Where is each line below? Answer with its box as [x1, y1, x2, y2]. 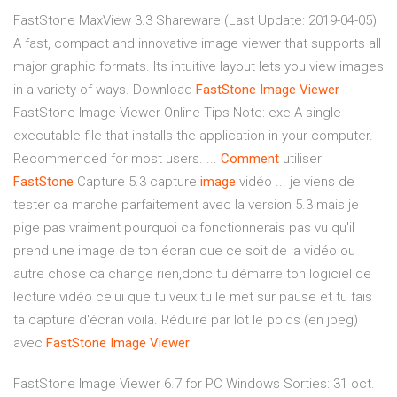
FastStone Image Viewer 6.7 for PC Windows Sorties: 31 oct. [13, 376, 375, 393]
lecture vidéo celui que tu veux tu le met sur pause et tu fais [13, 289, 372, 306]
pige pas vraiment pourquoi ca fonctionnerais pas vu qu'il [13, 220, 354, 237]
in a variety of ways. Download [13, 82, 196, 98]
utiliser [279, 151, 322, 167]
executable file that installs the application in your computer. [13, 128, 373, 144]
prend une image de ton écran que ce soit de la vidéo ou [13, 243, 355, 260]
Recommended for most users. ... [13, 151, 221, 167]
